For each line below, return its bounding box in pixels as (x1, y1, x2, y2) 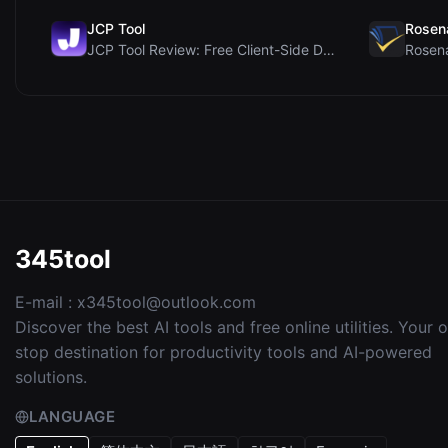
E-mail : (15, 292, 77, 312)
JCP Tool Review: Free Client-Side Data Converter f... (323, 41, 335, 58)
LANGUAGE (29, 407, 115, 426)
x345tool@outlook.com (77, 292, 256, 312)
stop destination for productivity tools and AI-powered (15, 342, 432, 362)
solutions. (15, 367, 87, 387)
